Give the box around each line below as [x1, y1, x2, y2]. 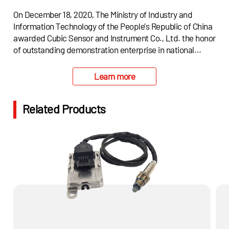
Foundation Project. [13, 67, 83, 78]
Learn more [94, 71, 135, 82]
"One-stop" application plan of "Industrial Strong [13, 56, 182, 66]
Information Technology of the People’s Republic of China [13, 20, 213, 31]
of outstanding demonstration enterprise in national [13, 44, 194, 55]
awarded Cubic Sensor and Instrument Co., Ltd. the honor [13, 32, 216, 43]
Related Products [22, 102, 106, 117]
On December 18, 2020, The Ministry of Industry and [13, 9, 193, 19]
